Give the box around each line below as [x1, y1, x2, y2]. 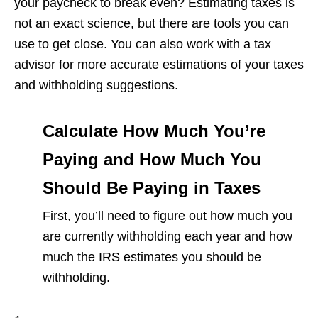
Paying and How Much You [43, 150, 261, 170]
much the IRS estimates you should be [43, 250, 261, 265]
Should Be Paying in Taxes [43, 178, 261, 198]
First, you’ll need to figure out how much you [43, 209, 292, 224]
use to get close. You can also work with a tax [14, 37, 271, 52]
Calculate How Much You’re [43, 121, 265, 141]
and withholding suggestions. [14, 78, 178, 93]
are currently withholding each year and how [43, 229, 292, 244]
